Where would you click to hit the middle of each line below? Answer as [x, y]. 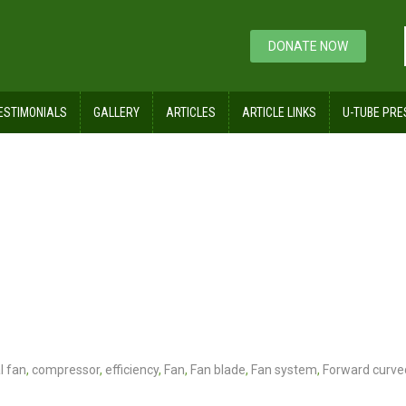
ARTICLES [191, 113]
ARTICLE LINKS [279, 113]
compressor [66, 370]
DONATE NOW [308, 46]
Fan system [284, 370]
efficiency [132, 370]
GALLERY [116, 113]
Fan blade [218, 370]
